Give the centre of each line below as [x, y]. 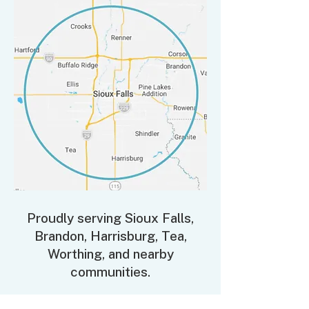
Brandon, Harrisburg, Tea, [110, 236]
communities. [110, 272]
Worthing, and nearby [110, 254]
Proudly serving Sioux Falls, [110, 218]
